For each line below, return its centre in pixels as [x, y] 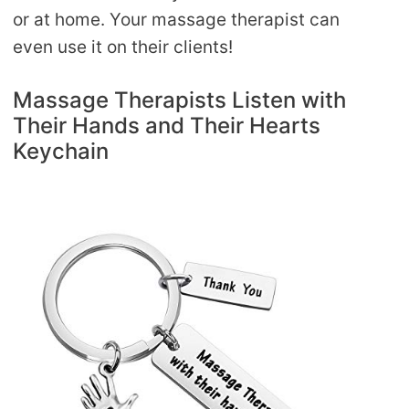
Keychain [61, 151]
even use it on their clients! [123, 47]
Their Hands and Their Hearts [167, 125]
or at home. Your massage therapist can [176, 20]
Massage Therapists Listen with [179, 100]
